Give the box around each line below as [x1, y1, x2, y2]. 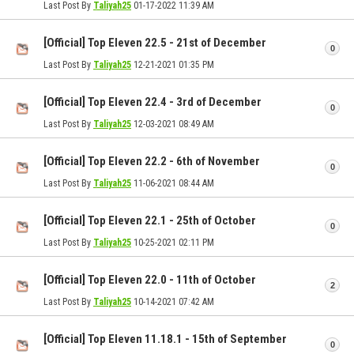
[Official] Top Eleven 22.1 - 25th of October [43, 213, 256, 228]
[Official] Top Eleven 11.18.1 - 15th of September [43, 332, 287, 347]
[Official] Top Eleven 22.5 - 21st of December [43, 36, 266, 51]
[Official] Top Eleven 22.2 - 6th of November [43, 154, 260, 169]
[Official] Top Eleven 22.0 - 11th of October [43, 273, 256, 288]
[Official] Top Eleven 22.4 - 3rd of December [43, 95, 262, 110]
